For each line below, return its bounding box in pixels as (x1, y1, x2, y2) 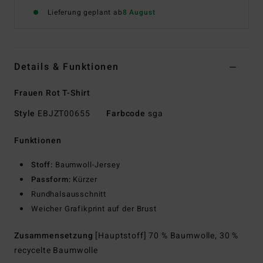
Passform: (31, 174, 71, 186)
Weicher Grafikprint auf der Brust (31, 203, 157, 215)
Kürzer (70, 174, 97, 186)
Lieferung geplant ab (48, 7, 123, 18)
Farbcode (106, 107, 146, 120)
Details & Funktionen (14, 60, 119, 75)
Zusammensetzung (14, 230, 96, 242)
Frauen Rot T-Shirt (14, 87, 91, 100)
